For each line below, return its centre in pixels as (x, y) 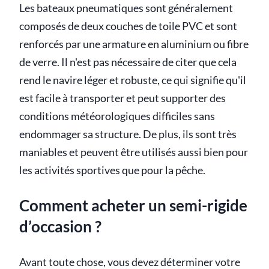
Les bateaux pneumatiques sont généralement (126, 8)
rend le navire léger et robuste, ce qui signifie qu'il (133, 80)
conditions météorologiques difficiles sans (117, 116)
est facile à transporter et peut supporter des (122, 98)
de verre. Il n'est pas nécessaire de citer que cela (128, 62)
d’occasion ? (60, 227)
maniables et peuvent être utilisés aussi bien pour (134, 152)
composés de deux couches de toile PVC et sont (128, 26)
